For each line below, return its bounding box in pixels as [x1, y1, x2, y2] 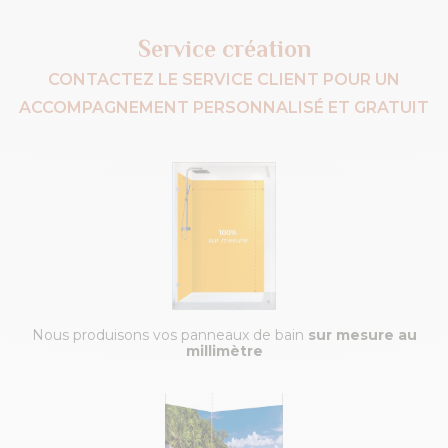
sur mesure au [307, 325, 417, 344]
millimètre [185, 341, 263, 360]
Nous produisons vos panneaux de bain [31, 325, 308, 344]
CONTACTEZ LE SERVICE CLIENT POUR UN [48, 69, 400, 89]
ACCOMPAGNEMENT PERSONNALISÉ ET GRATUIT [19, 97, 429, 117]
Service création [137, 34, 311, 62]
